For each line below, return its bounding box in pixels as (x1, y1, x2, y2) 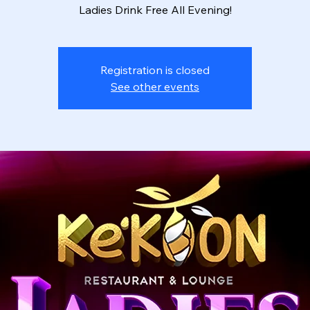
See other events (111, 80, 199, 93)
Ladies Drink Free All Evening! (78, 3, 232, 17)
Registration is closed (100, 63, 210, 77)
